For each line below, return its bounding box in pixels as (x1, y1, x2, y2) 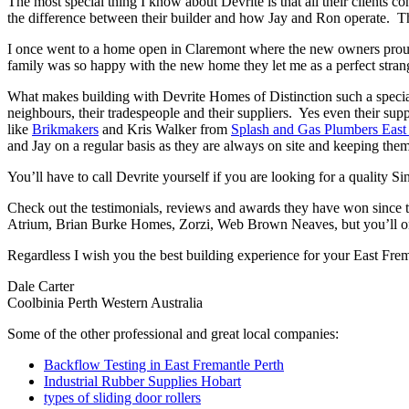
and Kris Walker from (99, 121, 231, 138)
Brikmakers (32, 121, 99, 138)
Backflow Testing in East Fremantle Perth (44, 357, 284, 373)
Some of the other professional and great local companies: (7, 326, 339, 342)
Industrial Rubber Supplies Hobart (44, 373, 241, 390)
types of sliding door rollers (44, 390, 201, 406)
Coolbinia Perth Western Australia (7, 295, 203, 311)
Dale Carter (7, 278, 74, 295)
